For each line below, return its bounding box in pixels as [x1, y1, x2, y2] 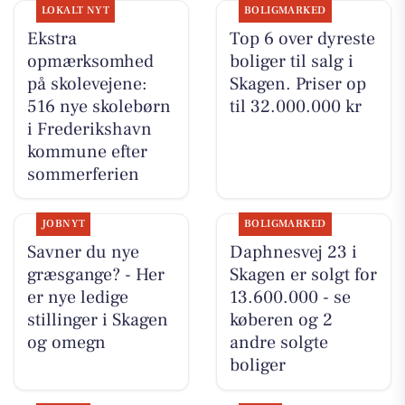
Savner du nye [26, 240, 139, 264]
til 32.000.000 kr [229, 94, 362, 118]
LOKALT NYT [41, 3, 110, 17]
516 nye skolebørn [26, 94, 171, 118]
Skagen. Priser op [229, 71, 366, 96]
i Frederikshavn [26, 117, 152, 141]
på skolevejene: [26, 71, 147, 96]
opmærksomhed [26, 49, 154, 73]
